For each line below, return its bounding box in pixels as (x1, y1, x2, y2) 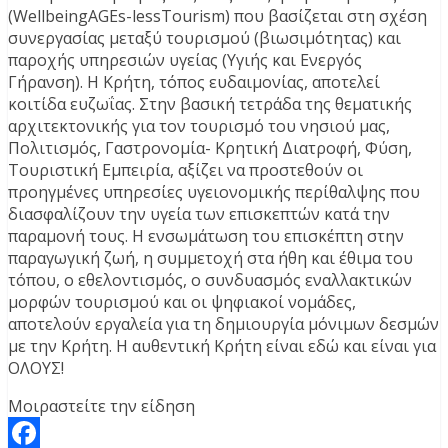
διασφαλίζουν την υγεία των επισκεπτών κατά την (8, 202, 390, 225)
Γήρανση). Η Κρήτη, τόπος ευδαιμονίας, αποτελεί (8, 70, 380, 93)
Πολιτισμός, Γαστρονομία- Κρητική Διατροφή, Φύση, (8, 136, 412, 159)
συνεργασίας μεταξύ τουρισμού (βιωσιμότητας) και (8, 26, 401, 49)
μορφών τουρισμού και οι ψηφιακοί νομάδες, (8, 290, 356, 313)
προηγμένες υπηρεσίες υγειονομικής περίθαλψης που (8, 180, 420, 203)
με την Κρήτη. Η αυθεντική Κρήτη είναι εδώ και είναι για (8, 334, 436, 357)
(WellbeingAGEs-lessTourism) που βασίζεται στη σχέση (8, 4, 427, 27)
